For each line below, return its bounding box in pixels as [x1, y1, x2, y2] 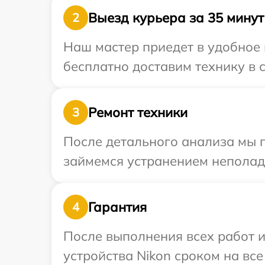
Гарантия [88, 198, 147, 215]
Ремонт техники [88, 104, 188, 121]
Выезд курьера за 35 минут [88, 9, 264, 26]
